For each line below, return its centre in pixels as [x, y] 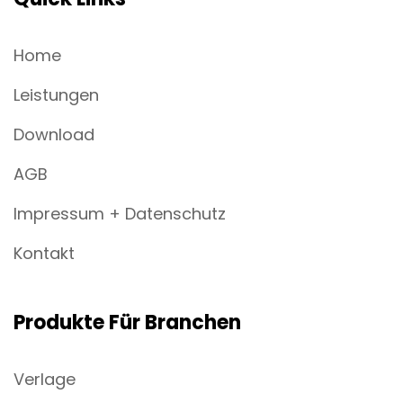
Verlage [45, 380]
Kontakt [44, 254]
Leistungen [56, 95]
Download [54, 135]
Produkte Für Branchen [127, 323]
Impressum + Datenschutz [120, 214]
